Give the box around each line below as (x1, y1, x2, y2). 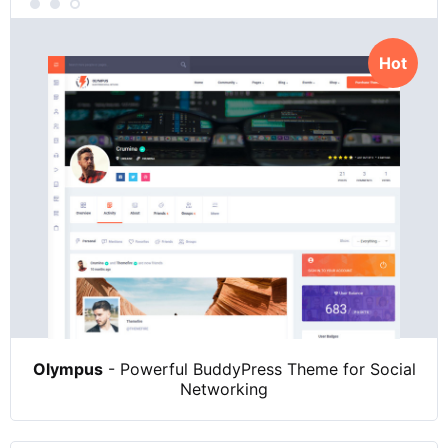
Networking (180, 378, 268, 399)
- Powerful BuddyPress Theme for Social (102, 358, 416, 379)
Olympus (32, 358, 103, 379)
